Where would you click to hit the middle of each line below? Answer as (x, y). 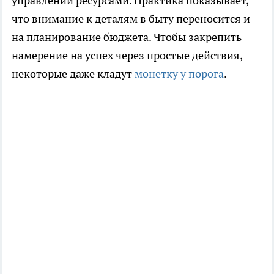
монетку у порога (179, 74)
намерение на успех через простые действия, (127, 56)
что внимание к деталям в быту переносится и (131, 19)
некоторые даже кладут (73, 74)
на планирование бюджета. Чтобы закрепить (127, 37)
